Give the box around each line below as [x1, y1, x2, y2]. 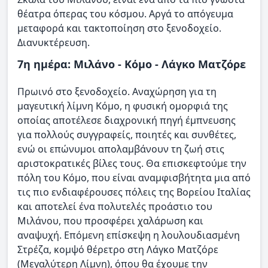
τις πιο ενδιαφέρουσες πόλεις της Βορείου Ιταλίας [17, 185, 251, 199]
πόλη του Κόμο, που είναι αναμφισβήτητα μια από [17, 171, 251, 185]
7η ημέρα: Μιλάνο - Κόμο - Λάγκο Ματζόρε [17, 57, 246, 72]
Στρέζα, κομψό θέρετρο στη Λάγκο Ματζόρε [17, 243, 218, 257]
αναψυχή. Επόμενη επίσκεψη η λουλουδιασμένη [17, 229, 240, 242]
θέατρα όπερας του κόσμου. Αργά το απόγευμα [17, 7, 233, 20]
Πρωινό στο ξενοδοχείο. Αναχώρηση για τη [17, 85, 217, 99]
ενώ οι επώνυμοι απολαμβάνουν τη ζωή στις [17, 142, 224, 156]
